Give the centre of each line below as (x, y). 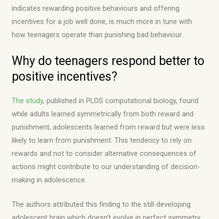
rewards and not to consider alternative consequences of (104, 153)
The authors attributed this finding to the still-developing (101, 204)
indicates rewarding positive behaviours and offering (96, 9)
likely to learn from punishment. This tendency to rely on (102, 140)
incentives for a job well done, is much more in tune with (102, 22)
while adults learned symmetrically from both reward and (103, 114)
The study (27, 100)
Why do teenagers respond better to (108, 61)
